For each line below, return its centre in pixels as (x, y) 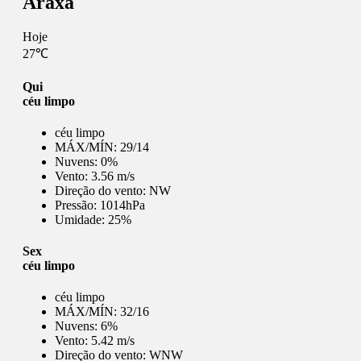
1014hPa (122, 205)
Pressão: (77, 205)
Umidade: (81, 219)
